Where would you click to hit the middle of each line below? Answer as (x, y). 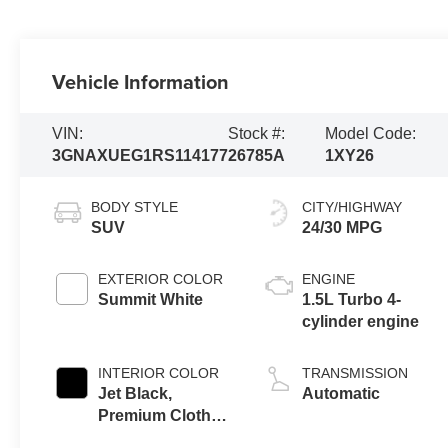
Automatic (341, 393)
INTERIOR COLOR (159, 372)
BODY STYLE (135, 206)
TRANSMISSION (355, 372)
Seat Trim (134, 437)
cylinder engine (361, 321)
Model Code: (371, 133)
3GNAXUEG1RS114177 (140, 155)
